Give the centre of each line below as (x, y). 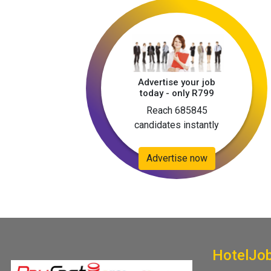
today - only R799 (177, 93)
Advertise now (177, 158)
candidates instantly (177, 125)
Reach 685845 (177, 111)
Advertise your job (177, 83)
